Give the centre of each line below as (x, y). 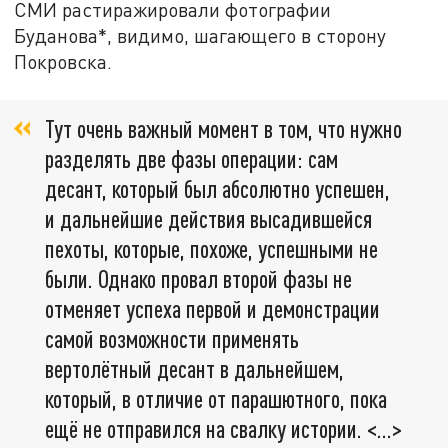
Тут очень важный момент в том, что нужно (223, 129)
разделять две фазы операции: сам (191, 159)
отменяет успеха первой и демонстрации (212, 309)
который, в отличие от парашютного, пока (216, 399)
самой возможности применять (172, 339)
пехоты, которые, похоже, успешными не (211, 249)
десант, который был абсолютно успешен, (217, 189)
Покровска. (66, 61)
